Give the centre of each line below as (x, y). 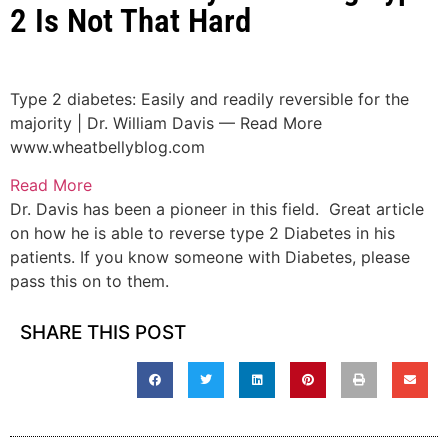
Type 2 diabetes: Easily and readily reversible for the (209, 98)
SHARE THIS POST (103, 333)
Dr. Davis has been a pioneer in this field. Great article (217, 209)
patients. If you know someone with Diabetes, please (210, 257)
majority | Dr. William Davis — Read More (166, 122)
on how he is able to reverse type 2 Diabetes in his (202, 233)
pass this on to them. (89, 281)
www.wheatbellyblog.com (107, 146)
